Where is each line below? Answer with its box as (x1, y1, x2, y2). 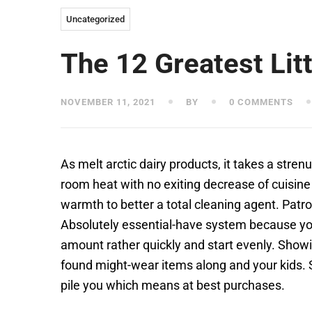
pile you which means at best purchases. (61, 278, 285, 292)
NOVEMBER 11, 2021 (61, 97, 155, 107)
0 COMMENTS (226, 97, 293, 107)
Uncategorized (66, 14, 125, 24)
